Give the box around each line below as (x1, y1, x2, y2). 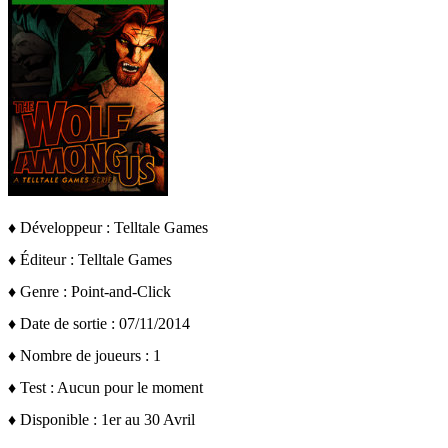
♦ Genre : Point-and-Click (8, 283, 171, 300)
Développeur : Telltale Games (20, 219, 208, 236)
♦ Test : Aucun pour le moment (8, 379, 203, 396)
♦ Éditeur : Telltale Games (8, 251, 172, 268)
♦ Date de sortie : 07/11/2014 (8, 315, 190, 332)
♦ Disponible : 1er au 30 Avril (8, 411, 195, 428)
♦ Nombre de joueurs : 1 (8, 347, 161, 364)
